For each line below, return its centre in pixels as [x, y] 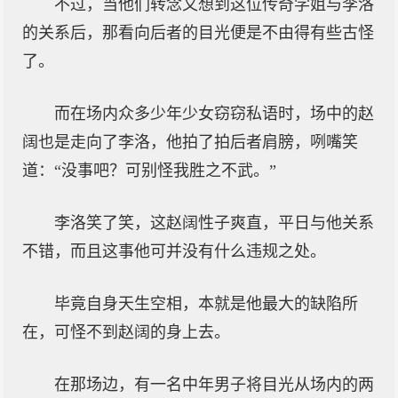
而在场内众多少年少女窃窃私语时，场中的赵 [214, 114]
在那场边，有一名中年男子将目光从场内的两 [214, 385]
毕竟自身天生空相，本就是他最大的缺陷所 [206, 304]
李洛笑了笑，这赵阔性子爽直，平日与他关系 [214, 223]
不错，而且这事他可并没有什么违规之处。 [174, 251]
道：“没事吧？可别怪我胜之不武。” [149, 171]
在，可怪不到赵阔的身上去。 [126, 332]
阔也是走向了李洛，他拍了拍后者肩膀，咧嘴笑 [190, 142]
